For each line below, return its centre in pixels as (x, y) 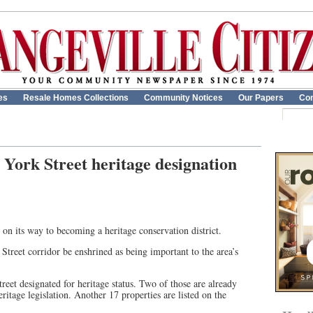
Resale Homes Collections (76, 98)
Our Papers (261, 98)
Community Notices (183, 98)
